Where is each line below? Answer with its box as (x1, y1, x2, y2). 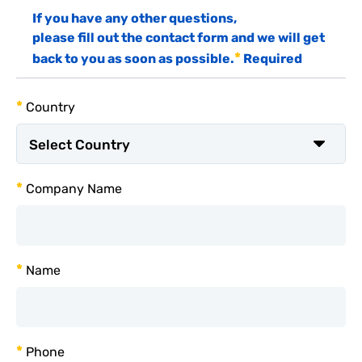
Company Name (23, 181, 122, 196)
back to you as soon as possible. (32, 51, 234, 66)
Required (241, 51, 302, 66)
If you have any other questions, (32, 11, 237, 26)
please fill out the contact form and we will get (32, 30, 325, 45)
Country (23, 99, 75, 115)
